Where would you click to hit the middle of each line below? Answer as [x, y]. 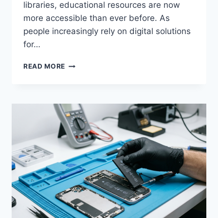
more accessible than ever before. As [97, 18]
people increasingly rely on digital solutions [107, 31]
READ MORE [45, 66]
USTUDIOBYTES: [94, 74]
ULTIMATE [83, 95]
